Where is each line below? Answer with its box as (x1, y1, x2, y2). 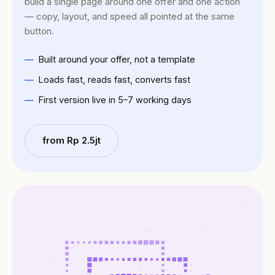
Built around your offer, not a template (38, 54, 195, 65)
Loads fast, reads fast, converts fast (38, 74, 190, 85)
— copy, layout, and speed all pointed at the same (25, 10, 234, 23)
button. (25, 25, 54, 37)
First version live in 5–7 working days (38, 95, 192, 106)
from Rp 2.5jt (42, 134, 101, 147)
